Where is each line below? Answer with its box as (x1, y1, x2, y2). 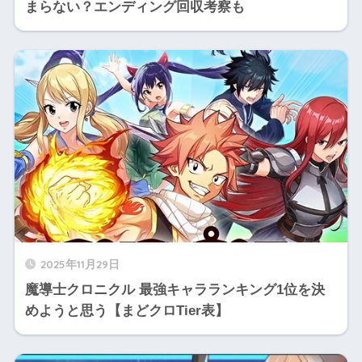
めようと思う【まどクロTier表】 (24, 302, 229, 318)
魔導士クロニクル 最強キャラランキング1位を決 (24, 281, 325, 297)
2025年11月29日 (40, 256, 120, 271)
